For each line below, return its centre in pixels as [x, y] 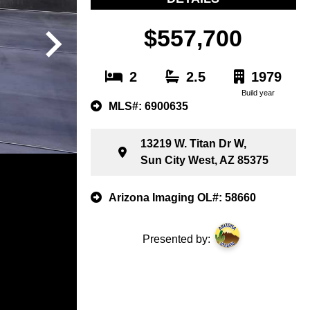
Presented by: [176, 239]
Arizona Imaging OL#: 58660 [182, 197]
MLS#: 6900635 [148, 106]
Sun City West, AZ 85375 [204, 160]
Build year [258, 92]
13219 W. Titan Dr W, [193, 143]
